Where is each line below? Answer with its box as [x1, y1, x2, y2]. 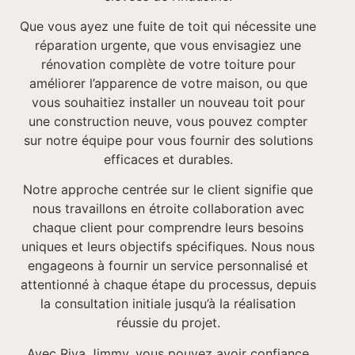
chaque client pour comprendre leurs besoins [32, 219, 303, 236]
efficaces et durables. [103, 151, 233, 167]
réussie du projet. [116, 315, 220, 331]
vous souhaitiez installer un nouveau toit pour [31, 94, 305, 110]
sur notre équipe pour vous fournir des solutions [23, 132, 313, 148]
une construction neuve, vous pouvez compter [29, 113, 307, 129]
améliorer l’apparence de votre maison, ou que [29, 74, 307, 91]
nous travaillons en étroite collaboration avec [32, 200, 304, 217]
